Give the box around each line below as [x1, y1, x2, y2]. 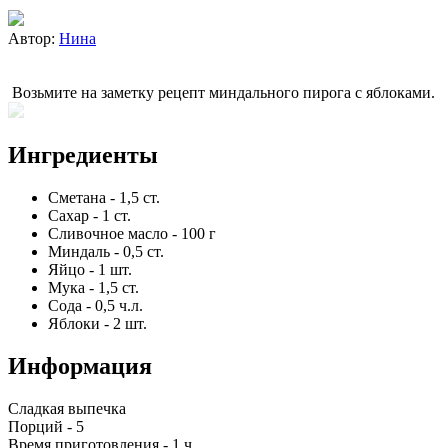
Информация [8, 352, 152, 379]
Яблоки [48, 314, 100, 332]
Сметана [48, 188, 106, 206]
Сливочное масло [48, 224, 168, 242]
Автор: [8, 29, 59, 47]
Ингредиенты [8, 141, 158, 168]
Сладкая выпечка [8, 399, 126, 417]
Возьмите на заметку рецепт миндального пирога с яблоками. [8, 83, 435, 101]
